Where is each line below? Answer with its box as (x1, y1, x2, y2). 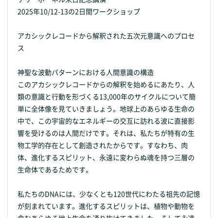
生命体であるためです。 (18, 164, 92, 174)
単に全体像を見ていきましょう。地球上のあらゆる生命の (18, 103, 195, 113)
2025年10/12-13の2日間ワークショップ (18, 6, 140, 16)
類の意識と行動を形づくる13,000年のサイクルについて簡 (18, 91, 196, 101)
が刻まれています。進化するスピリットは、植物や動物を (18, 200, 195, 211)
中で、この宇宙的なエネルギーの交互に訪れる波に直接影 (18, 115, 195, 126)
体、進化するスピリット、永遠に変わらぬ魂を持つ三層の (18, 152, 195, 162)
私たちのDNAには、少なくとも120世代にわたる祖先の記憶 (18, 188, 200, 199)
